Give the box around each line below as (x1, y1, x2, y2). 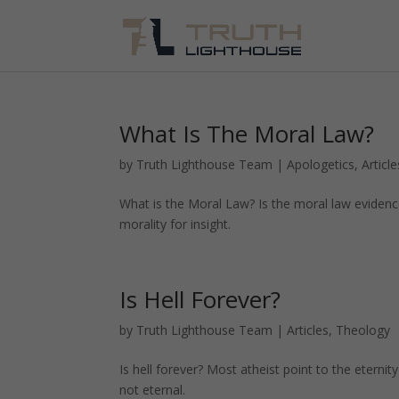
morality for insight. (119, 216, 232, 232)
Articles (287, 322, 330, 338)
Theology (336, 322, 391, 338)
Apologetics (287, 156, 355, 173)
